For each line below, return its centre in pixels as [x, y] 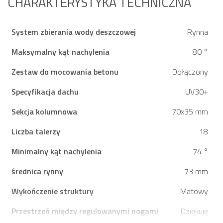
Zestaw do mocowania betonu [65, 72]
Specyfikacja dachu [45, 92]
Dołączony [190, 72]
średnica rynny [37, 171]
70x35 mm [190, 112]
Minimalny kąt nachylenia [56, 152]
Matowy [194, 191]
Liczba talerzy [36, 132]
